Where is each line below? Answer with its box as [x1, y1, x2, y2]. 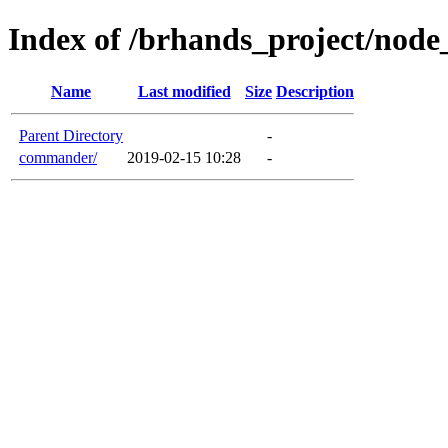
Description [276, 82, 354, 100]
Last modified [137, 82, 231, 100]
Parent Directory [19, 126, 123, 144]
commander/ [19, 148, 97, 166]
